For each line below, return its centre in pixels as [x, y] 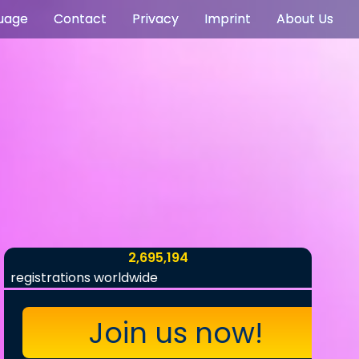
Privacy [155, 19]
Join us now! [176, 333]
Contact [80, 19]
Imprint [228, 19]
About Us [305, 19]
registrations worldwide [85, 277]
